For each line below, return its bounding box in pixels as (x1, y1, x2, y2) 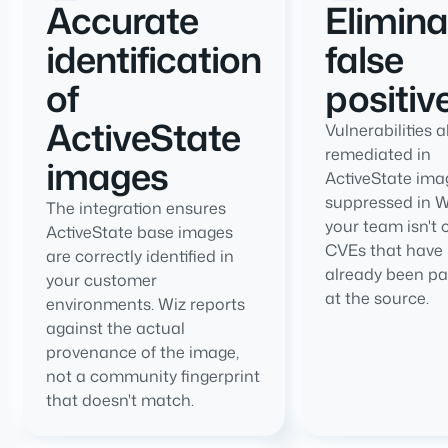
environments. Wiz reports (46, 293, 246, 315)
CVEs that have (325, 239, 444, 261)
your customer (46, 269, 158, 291)
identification (46, 34, 262, 85)
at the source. (325, 287, 430, 309)
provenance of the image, (46, 341, 240, 363)
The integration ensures (46, 197, 227, 219)
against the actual (46, 317, 186, 339)
